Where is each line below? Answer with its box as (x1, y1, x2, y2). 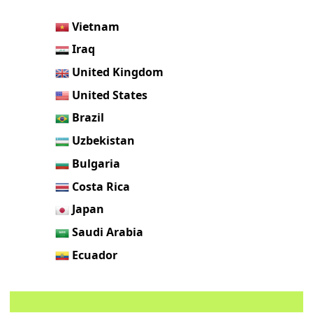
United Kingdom (72, 64, 164, 80)
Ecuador (72, 247, 118, 263)
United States (72, 87, 148, 103)
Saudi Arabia (72, 224, 144, 240)
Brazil (72, 110, 105, 126)
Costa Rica (72, 178, 131, 194)
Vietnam (72, 18, 120, 34)
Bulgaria (72, 155, 121, 171)
